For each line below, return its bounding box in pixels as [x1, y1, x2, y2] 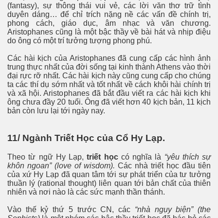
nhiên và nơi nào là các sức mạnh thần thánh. [7, 188, 165, 197]
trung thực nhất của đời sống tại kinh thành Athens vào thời [7, 62, 211, 71]
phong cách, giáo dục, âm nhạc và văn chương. [7, 18, 211, 27]
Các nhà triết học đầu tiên [115, 162, 211, 170]
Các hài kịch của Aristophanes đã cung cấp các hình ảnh [7, 54, 211, 62]
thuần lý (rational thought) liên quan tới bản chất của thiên [7, 179, 211, 188]
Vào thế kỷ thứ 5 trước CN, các [7, 205, 135, 214]
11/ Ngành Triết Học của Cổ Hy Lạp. [7, 133, 165, 144]
